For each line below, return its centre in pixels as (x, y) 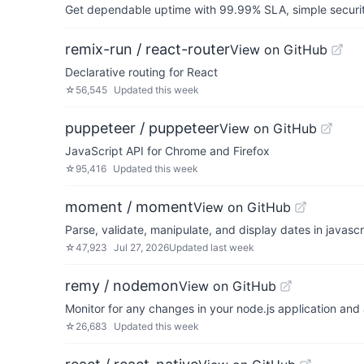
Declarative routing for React (141, 72)
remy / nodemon (122, 286)
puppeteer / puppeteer (142, 128)
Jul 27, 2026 (141, 247)
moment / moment (129, 207)
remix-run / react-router (147, 49)
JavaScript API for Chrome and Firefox (167, 151)
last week (232, 247)
